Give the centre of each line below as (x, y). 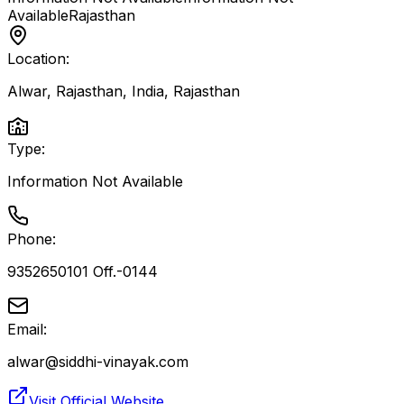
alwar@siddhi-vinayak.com (98, 362)
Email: (27, 329)
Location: (38, 59)
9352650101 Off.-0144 (83, 271)
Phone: (32, 239)
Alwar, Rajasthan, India (86, 91)
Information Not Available (95, 181)
